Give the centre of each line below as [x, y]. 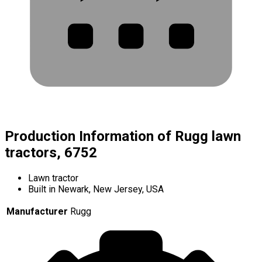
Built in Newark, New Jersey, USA [96, 189]
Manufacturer [37, 212]
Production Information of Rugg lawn [123, 137]
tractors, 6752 [51, 153]
